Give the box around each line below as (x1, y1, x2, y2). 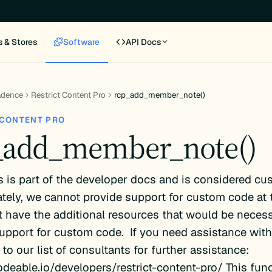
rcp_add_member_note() (114, 90, 205, 101)
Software (63, 36, 100, 47)
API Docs (126, 36, 161, 47)
